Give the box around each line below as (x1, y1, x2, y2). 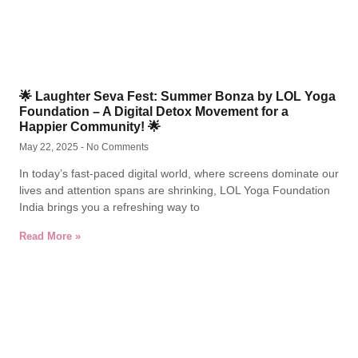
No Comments (84, 141, 149, 153)
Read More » (19, 230, 81, 242)
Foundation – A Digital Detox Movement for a (19, 105, 288, 118)
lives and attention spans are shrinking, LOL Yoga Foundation (19, 184, 330, 197)
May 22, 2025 (19, 141, 81, 153)
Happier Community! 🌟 (19, 120, 161, 133)
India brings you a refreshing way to (19, 201, 200, 213)
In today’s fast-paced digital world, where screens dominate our (19, 167, 339, 180)
